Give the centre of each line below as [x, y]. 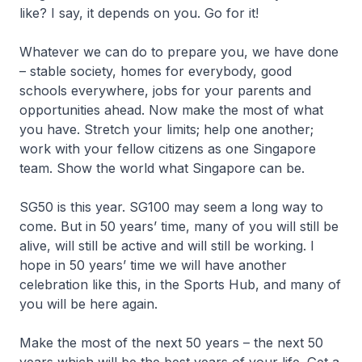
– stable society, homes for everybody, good [156, 71]
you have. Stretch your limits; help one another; [166, 129]
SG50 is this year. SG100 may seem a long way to [171, 207]
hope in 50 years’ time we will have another [153, 265]
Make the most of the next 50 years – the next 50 [171, 343]
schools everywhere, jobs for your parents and [165, 90]
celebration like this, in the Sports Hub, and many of [180, 284]
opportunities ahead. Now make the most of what [171, 110]
